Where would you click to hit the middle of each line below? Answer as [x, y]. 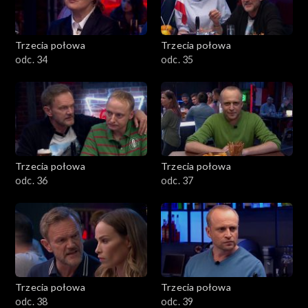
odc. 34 [32, 59]
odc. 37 [177, 180]
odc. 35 [177, 59]
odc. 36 [32, 180]
